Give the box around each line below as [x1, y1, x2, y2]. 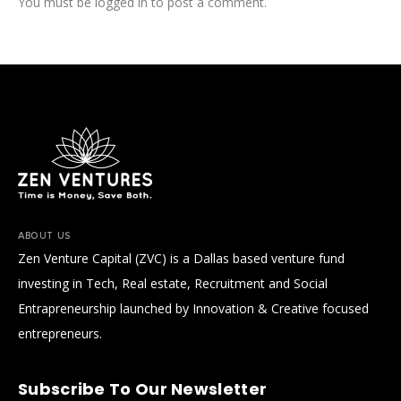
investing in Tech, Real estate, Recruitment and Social [18, 274, 328, 292]
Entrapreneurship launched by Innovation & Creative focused [18, 299, 369, 317]
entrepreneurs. [18, 324, 102, 342]
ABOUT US [18, 229, 71, 242]
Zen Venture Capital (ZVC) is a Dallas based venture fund [18, 249, 345, 267]
